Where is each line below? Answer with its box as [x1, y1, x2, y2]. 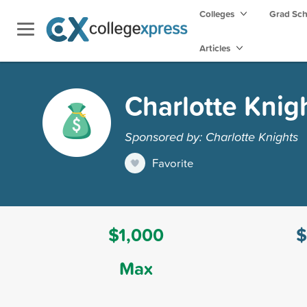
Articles [199, 41, 232, 55]
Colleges [199, 7, 234, 21]
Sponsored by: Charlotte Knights [125, 127, 298, 145]
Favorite [152, 154, 194, 171]
